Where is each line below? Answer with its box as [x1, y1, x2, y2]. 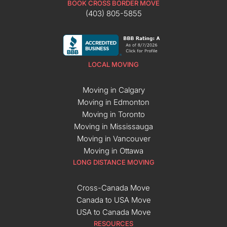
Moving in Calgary [82, 85, 145, 95]
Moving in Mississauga [74, 121, 153, 131]
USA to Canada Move [76, 207, 151, 217]
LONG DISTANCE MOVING [72, 158, 155, 166]
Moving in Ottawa [84, 145, 143, 156]
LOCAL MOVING [88, 60, 139, 68]
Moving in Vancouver [77, 133, 150, 143]
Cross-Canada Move [77, 182, 150, 193]
